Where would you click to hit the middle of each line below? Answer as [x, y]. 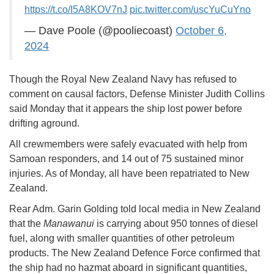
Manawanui [69, 224]
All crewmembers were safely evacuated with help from [128, 144]
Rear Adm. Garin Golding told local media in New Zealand [135, 209]
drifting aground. [47, 124]
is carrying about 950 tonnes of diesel [176, 224]
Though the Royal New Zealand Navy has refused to [123, 80]
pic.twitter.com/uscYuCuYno [190, 10]
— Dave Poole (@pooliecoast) [100, 31]
